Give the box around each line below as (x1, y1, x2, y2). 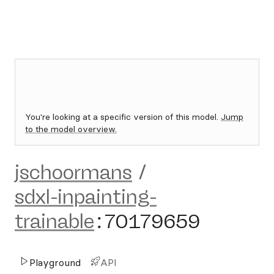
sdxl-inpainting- (15, 185, 157, 209)
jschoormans (15, 161, 132, 184)
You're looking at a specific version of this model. (25, 111, 221, 122)
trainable (15, 210, 94, 233)
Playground (29, 256, 81, 268)
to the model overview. (25, 124, 117, 135)
